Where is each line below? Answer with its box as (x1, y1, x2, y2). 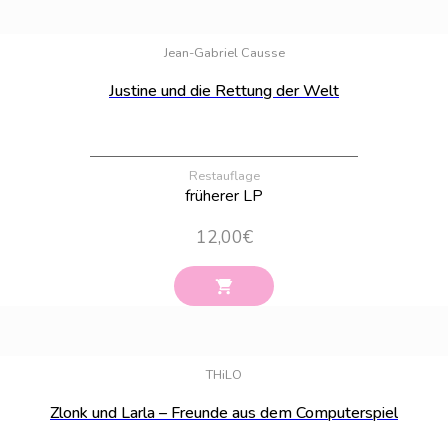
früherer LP (185, 184, 263, 207)
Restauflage (188, 166, 260, 185)
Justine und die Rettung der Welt (109, 79, 339, 102)
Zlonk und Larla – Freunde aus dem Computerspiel (50, 402, 398, 425)
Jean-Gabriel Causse (163, 43, 285, 62)
